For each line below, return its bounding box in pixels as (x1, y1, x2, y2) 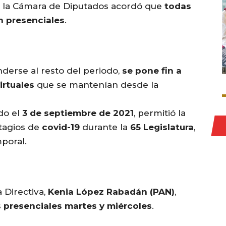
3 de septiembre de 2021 (22, 108, 134, 119)
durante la (80, 122, 130, 133)
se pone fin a (122, 66, 182, 76)
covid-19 (42, 122, 80, 133)
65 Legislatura (130, 122, 194, 133)
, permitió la (134, 108, 186, 119)
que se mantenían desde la (34, 80, 158, 90)
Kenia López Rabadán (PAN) (48, 187, 175, 197)
